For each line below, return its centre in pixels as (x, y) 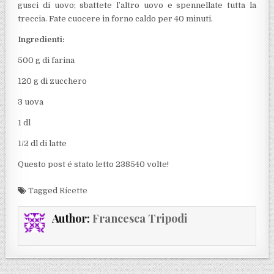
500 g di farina (46, 60)
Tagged (43, 190)
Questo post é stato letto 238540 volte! (94, 164)
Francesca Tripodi (139, 218)
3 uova (31, 102)
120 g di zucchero (53, 81)
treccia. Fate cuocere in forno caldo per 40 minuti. (116, 18)
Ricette (74, 190)
